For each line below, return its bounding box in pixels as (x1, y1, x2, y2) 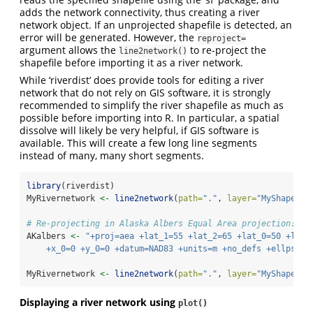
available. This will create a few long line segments (20, 136, 257, 150)
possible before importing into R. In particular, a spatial (20, 111, 279, 125)
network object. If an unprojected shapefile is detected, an (20, 18, 292, 32)
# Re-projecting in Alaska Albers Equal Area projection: (27, 219, 296, 229)
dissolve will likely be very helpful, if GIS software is (20, 124, 259, 138)
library (27, 181, 61, 191)
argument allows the (20, 43, 119, 57)
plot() (178, 298, 208, 309)
